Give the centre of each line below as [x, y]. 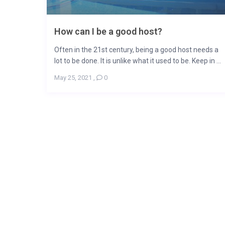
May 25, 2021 [73, 78]
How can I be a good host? [108, 32]
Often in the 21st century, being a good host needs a [136, 50]
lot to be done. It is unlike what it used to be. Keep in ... [137, 61]
